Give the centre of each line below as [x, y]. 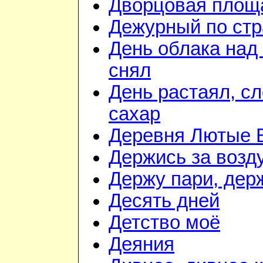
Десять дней [164, 201]
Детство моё [164, 223]
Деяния [141, 245]
